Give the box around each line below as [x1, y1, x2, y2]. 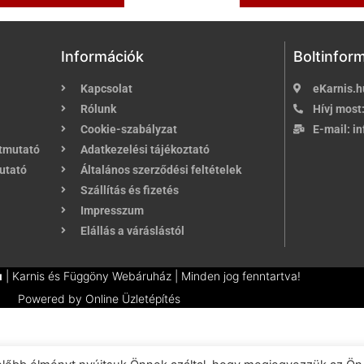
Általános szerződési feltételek [80, 163, 241, 177]
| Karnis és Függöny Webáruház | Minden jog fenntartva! [2, 269, 301, 284]
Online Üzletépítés [85, 292, 180, 306]
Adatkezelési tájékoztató [80, 143, 210, 157]
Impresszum [80, 204, 144, 218]
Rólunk [80, 102, 116, 116]
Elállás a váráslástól [80, 224, 184, 238]
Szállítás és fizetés [80, 184, 179, 197]
